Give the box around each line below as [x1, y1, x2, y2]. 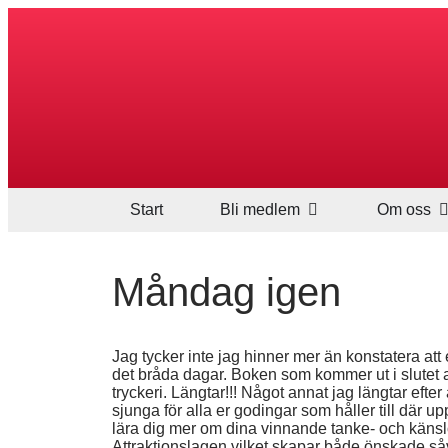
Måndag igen [112, 270, 341, 314]
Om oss [377, 201, 432, 218]
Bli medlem [219, 201, 300, 218]
